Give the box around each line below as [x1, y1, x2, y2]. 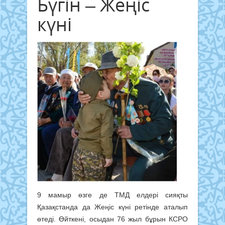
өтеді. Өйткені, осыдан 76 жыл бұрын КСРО [37, 215, 188, 223]
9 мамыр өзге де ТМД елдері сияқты [37, 191, 188, 199]
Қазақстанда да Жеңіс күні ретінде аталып [37, 203, 188, 211]
